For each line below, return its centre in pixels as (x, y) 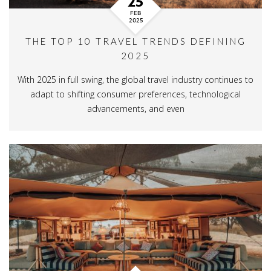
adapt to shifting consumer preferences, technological (135, 94)
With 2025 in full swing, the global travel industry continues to (135, 80)
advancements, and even (135, 109)
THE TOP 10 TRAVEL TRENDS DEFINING (135, 41)
